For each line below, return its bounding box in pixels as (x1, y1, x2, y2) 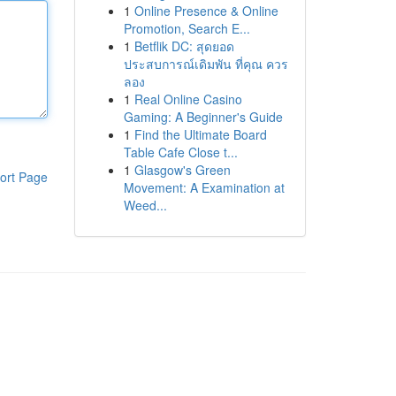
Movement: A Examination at (123, 179, 285, 196)
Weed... (123, 196, 167, 214)
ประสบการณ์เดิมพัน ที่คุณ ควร (123, 55, 288, 72)
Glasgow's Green (133, 161, 231, 179)
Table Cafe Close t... (123, 143, 238, 161)
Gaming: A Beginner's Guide (123, 108, 283, 126)
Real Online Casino (133, 90, 242, 108)
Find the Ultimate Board (133, 126, 267, 143)
